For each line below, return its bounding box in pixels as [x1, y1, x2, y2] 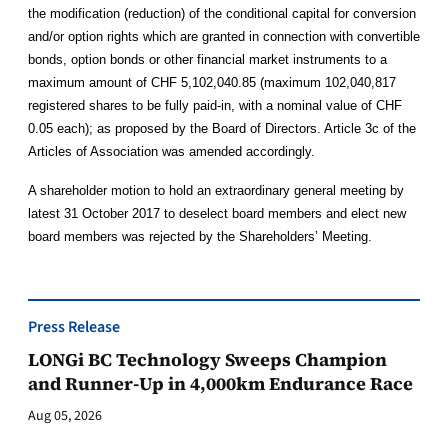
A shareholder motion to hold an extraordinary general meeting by [28, 183, 404, 198]
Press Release [28, 316, 120, 338]
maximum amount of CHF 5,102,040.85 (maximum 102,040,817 [28, 75, 396, 90]
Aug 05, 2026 [28, 406, 102, 426]
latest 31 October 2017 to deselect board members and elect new [28, 206, 406, 221]
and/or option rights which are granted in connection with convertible [28, 29, 420, 44]
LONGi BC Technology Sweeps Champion [28, 347, 387, 372]
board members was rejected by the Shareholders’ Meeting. [28, 229, 372, 244]
